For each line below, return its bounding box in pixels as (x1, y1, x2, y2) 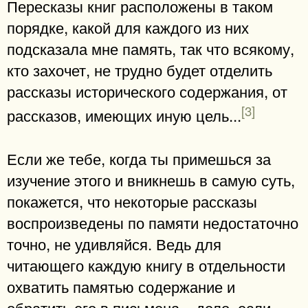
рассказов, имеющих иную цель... (7, 104, 241, 126)
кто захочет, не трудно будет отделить (7, 58, 272, 81)
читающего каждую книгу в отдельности (7, 254, 285, 276)
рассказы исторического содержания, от (7, 80, 287, 102)
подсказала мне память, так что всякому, (7, 37, 294, 60)
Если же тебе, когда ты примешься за (7, 147, 271, 170)
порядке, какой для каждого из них (7, 16, 249, 38)
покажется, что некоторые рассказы (7, 190, 257, 212)
